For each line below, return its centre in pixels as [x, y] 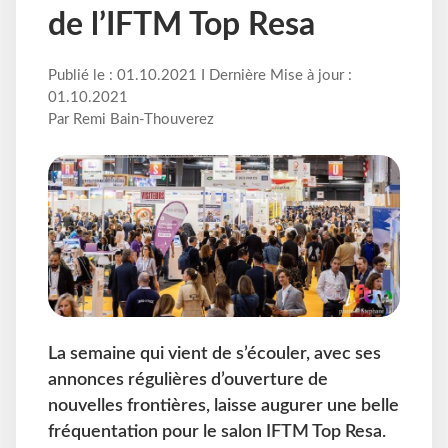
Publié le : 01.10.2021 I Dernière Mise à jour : [200, 76]
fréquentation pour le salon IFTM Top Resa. [217, 431]
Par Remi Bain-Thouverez [131, 120]
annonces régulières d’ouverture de [188, 379]
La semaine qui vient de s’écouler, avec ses [214, 353]
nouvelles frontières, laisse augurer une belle [223, 405]
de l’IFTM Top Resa [181, 25]
